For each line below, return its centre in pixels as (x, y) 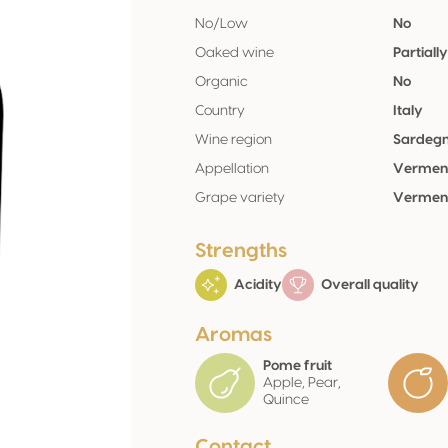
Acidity (256, 284)
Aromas (233, 335)
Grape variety (240, 198)
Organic (221, 82)
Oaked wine (234, 53)
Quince (286, 399)
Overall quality (368, 284)
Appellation (232, 169)
